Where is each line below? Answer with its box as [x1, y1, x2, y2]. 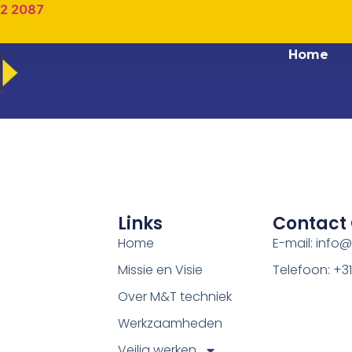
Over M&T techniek [117, 288, 232, 306]
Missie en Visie [117, 261, 203, 280]
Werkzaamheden [117, 314, 222, 333]
